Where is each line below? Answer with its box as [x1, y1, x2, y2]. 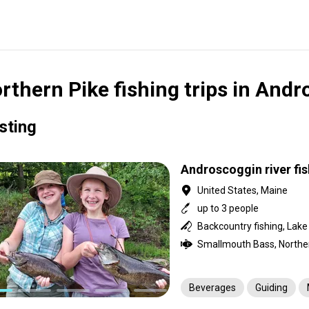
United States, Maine [197, 185, 288, 196]
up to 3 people [197, 203, 259, 214]
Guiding [255, 282, 288, 293]
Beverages [189, 282, 236, 293]
